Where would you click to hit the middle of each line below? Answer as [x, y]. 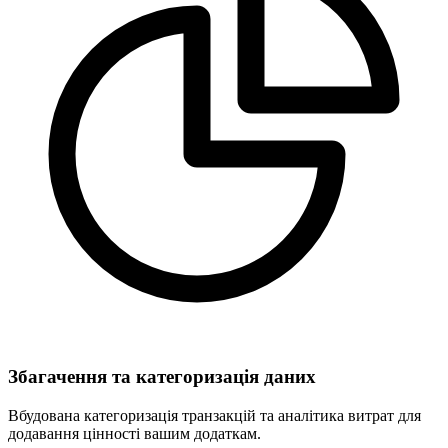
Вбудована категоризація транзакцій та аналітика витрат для [214, 415]
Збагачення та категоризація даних [162, 376]
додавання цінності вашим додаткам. [134, 433]
